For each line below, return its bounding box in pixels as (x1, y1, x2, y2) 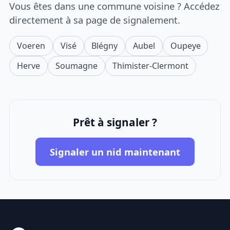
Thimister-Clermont (112, 60, 189, 71)
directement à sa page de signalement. (9, 13, 181, 26)
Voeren (17, 40, 46, 51)
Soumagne (55, 60, 98, 71)
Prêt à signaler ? (73, 115, 157, 130)
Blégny (91, 40, 118, 51)
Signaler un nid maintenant (50, 145, 180, 158)
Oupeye (170, 40, 201, 51)
